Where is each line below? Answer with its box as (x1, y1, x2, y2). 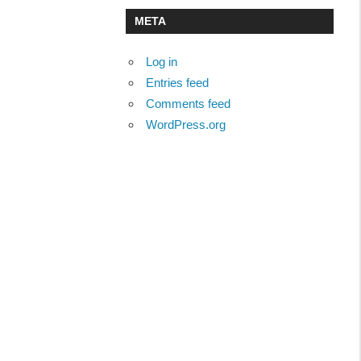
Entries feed (146, 76, 210, 90)
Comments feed (146, 97, 231, 111)
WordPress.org (146, 118, 226, 132)
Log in (146, 55, 178, 69)
